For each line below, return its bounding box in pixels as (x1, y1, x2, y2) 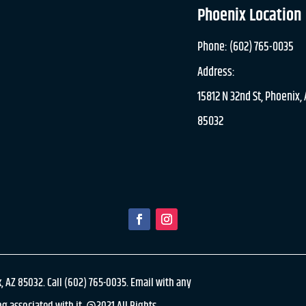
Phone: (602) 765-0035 (197, 38, 294, 57)
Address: (197, 63, 236, 83)
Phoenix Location (197, 3, 302, 29)
